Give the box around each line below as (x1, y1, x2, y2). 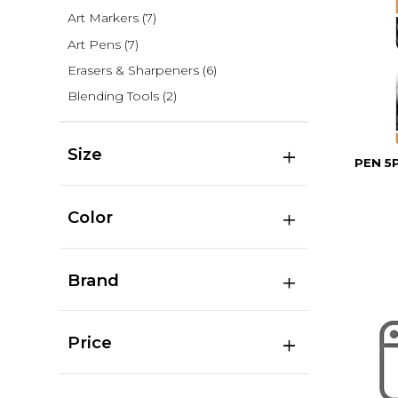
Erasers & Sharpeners (67, 61, 199, 78)
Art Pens (67, 36, 121, 52)
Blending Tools (67, 88, 159, 105)
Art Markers (67, 10, 139, 27)
